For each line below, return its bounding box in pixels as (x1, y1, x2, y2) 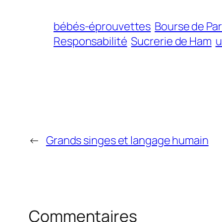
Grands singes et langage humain (46, 133, 209, 148)
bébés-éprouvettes (54, 19, 151, 34)
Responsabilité (54, 34, 127, 49)
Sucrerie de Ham (131, 34, 212, 49)
